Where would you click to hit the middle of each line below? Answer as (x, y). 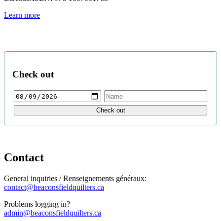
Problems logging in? (37, 204)
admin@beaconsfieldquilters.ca (53, 213)
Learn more (22, 15)
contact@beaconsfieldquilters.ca (54, 187)
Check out (33, 74)
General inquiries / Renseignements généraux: (75, 179)
